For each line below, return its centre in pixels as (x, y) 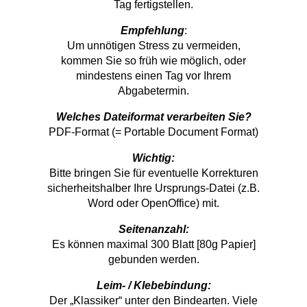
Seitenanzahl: (153, 229)
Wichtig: (153, 158)
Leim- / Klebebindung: (153, 285)
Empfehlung (152, 30)
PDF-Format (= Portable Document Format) (153, 132)
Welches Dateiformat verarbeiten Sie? (153, 116)
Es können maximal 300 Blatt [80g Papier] (153, 244)
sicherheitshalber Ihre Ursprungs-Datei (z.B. (153, 188)
